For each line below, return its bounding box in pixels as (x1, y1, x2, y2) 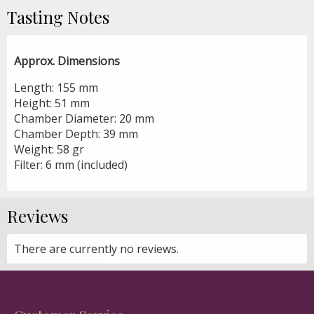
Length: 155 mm (14, 79, 98, 95)
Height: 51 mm (14, 95, 90, 111)
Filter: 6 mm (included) (14, 156, 128, 172)
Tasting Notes (7, 5, 109, 28)
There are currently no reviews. (14, 240, 179, 257)
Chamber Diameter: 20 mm (14, 110, 154, 126)
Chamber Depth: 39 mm (14, 125, 138, 142)
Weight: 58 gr (14, 141, 84, 157)
